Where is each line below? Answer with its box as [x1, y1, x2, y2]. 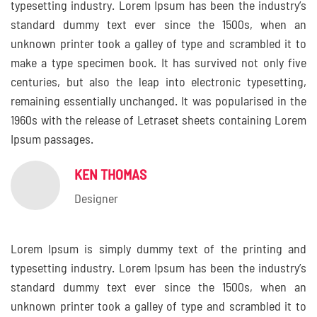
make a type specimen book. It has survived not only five [11, 57, 306, 70]
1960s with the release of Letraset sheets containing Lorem [11, 115, 306, 127]
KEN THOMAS [74, 168, 146, 183]
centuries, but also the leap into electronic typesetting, [11, 76, 306, 89]
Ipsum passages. [11, 134, 93, 146]
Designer [74, 193, 118, 206]
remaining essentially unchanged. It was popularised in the [11, 96, 306, 108]
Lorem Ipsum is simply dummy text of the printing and [11, 243, 306, 256]
